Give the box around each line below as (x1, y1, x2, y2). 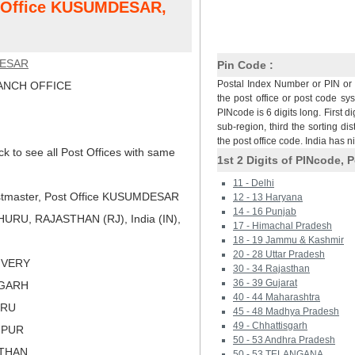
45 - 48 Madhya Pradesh (233, 306, 339, 317)
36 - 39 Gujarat (233, 277, 297, 288)
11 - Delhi (233, 177, 274, 189)
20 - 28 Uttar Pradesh (233, 249, 325, 260)
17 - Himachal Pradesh (233, 220, 332, 231)
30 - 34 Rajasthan (233, 263, 310, 274)
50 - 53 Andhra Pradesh (233, 334, 335, 345)
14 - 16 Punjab (233, 206, 296, 217)
